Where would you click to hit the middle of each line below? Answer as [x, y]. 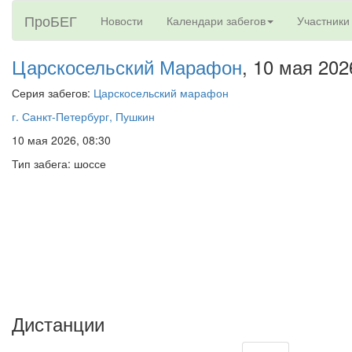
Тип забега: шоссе [59, 163]
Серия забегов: [53, 93]
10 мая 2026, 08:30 [61, 140]
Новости [122, 20]
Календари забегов [216, 20]
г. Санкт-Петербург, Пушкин [83, 116]
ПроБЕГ [51, 20]
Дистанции [58, 323]
